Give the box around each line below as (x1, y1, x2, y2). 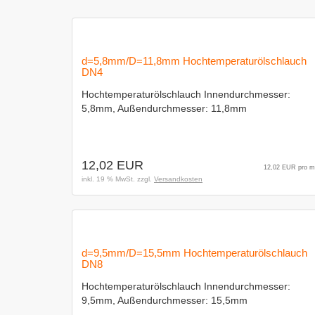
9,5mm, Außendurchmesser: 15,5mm (82, 295, 247, 306)
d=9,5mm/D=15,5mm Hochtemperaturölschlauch (82, 247, 307, 259)
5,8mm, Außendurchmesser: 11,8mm (82, 103, 247, 114)
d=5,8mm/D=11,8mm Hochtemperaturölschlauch (82, 55, 307, 67)
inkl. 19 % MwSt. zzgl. (82, 175, 154, 183)
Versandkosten (154, 175, 202, 183)
